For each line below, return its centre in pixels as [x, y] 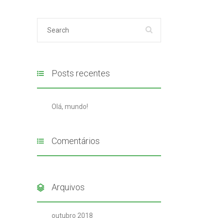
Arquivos [68, 187]
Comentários [76, 141]
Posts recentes [81, 73]
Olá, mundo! [70, 107]
